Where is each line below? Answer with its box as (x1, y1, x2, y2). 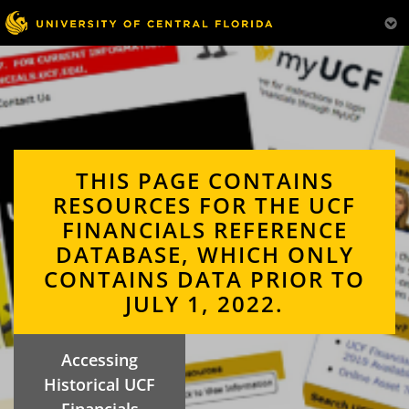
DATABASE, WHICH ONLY (55, 239, 354, 269)
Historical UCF (44, 373, 156, 395)
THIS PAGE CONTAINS (75, 165, 334, 195)
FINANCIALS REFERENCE (61, 215, 348, 245)
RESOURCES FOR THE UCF (53, 190, 356, 220)
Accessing (61, 349, 139, 371)
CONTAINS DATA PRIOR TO (44, 264, 365, 294)
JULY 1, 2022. (125, 288, 284, 319)
